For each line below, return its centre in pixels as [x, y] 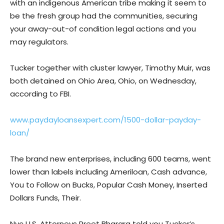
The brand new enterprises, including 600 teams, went [110, 159]
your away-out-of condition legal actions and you [103, 29]
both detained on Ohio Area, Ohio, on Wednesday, [103, 81]
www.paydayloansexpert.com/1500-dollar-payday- [105, 120]
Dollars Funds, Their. [45, 198]
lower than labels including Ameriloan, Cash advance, [108, 172]
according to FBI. [40, 94]
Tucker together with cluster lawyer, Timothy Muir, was [110, 68]
